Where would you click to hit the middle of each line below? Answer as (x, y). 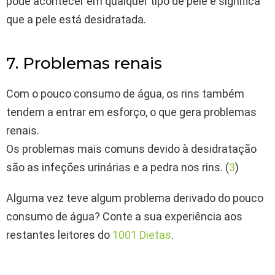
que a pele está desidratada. (76, 20)
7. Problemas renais (84, 64)
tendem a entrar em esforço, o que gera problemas (131, 112)
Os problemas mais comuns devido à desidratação (131, 149)
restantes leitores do (59, 235)
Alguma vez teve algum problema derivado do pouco (135, 198)
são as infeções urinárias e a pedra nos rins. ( (118, 168)
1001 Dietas (142, 235)
